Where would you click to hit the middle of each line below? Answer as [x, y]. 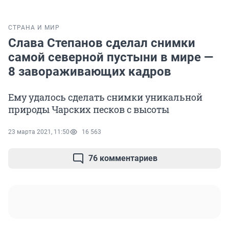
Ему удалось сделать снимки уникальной [105, 97]
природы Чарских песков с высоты [89, 110]
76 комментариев [123, 158]
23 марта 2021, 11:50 [39, 132]
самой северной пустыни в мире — [111, 58]
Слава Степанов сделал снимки [102, 43]
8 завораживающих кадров [90, 72]
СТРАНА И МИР [34, 28]
